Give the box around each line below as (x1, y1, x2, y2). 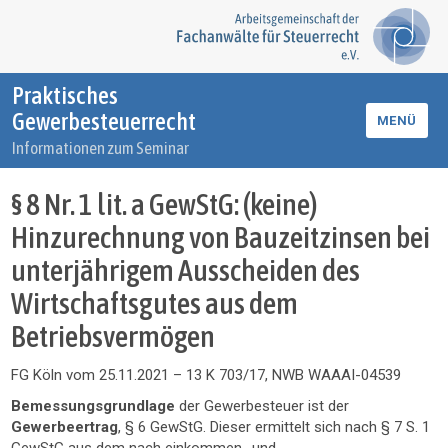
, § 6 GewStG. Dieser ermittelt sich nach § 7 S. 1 (118, 418, 431, 436)
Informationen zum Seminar (12, 138, 189, 158)
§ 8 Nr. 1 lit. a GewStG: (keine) (11, 187, 319, 221)
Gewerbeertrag (11, 418, 119, 436)
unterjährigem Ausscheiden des (11, 253, 361, 287)
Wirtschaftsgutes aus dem (11, 286, 299, 320)
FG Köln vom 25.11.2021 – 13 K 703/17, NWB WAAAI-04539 (11, 366, 402, 384)
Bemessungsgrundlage (11, 397, 180, 415)
